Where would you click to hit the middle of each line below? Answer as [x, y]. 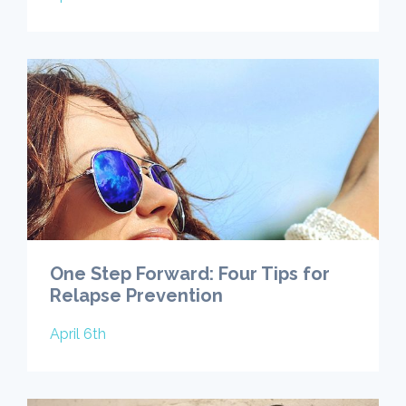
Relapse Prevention [136, 295]
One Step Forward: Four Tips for [190, 273]
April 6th [78, 333]
